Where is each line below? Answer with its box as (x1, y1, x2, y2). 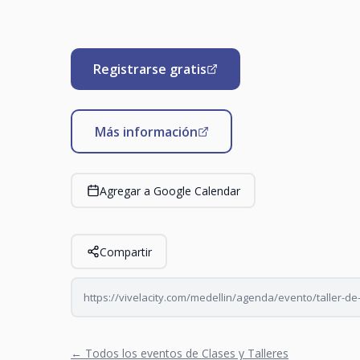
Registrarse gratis (93, 60, 207, 78)
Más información (94, 122, 198, 141)
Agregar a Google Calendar (99, 182, 240, 198)
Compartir (99, 243, 152, 260)
